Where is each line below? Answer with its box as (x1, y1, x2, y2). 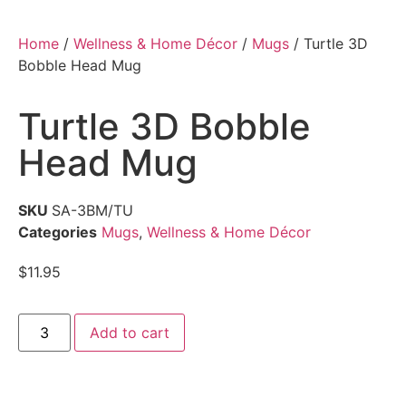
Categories (18, 223, 97, 241)
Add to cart (90, 324, 170, 343)
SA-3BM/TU (52, 201, 133, 219)
